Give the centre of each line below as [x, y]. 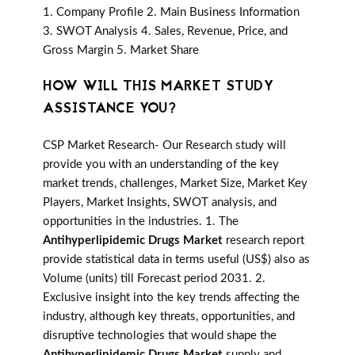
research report [263, 241]
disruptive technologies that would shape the [160, 336]
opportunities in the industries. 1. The [141, 222]
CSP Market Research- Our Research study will [164, 146]
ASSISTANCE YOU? [110, 109]
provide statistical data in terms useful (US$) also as [176, 260]
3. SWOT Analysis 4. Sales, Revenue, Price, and [165, 32]
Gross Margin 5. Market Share [121, 51]
